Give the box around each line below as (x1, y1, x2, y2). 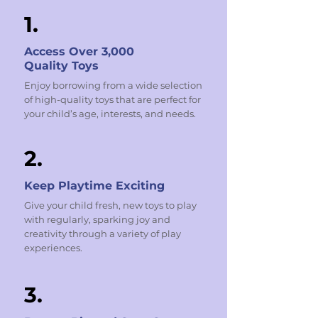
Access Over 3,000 (24, 45, 134, 58)
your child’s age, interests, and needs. (24, 108, 196, 119)
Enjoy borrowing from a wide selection (24, 79, 202, 91)
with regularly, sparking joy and (24, 214, 170, 225)
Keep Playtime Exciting (24, 179, 165, 192)
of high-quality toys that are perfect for (24, 94, 201, 105)
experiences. (24, 242, 82, 253)
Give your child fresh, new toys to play (24, 199, 197, 211)
